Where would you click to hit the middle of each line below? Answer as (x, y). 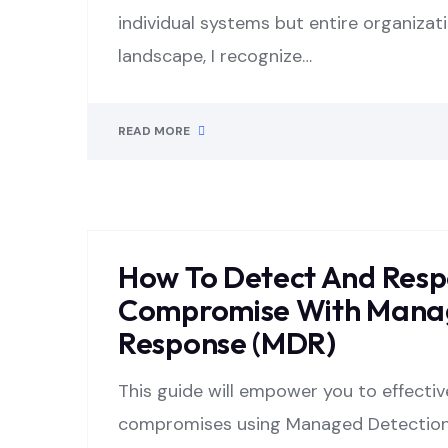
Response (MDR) (227, 343)
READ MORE (154, 131)
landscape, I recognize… (215, 56)
